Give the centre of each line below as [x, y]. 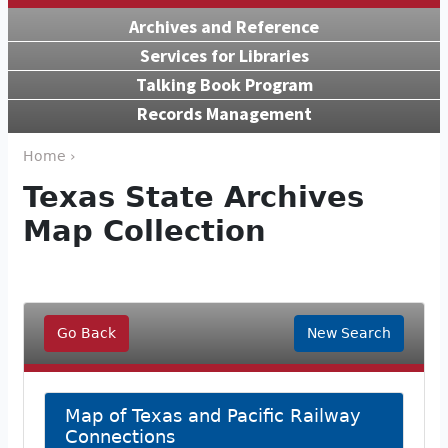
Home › [49, 155]
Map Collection [144, 230]
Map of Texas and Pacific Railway [213, 415]
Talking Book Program [224, 84]
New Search [349, 332]
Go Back [86, 332]
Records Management [224, 113]
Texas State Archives [193, 196]
